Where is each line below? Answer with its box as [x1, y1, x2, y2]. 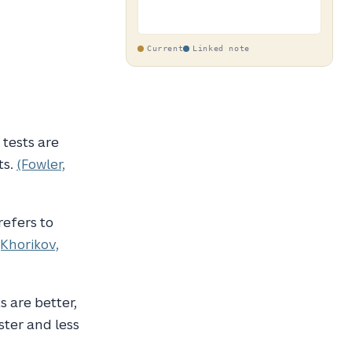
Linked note [192, 44, 250, 53]
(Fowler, [16, 155, 66, 173]
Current [147, 44, 184, 53]
